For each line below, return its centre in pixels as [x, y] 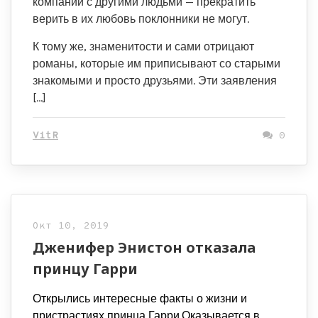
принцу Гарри [85, 269]
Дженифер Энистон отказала [144, 247]
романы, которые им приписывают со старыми [157, 64]
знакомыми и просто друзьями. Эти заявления [155, 81]
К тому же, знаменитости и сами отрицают [143, 46]
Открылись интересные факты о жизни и [140, 298]
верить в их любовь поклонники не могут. [141, 19]
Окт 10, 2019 [71, 226]
